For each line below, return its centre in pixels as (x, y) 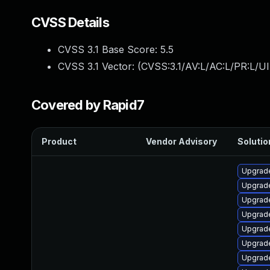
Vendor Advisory (181, 141)
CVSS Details (70, 22)
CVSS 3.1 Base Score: (109, 49)
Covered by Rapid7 (88, 105)
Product (59, 141)
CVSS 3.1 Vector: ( (99, 66)
